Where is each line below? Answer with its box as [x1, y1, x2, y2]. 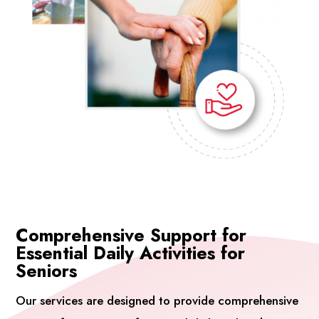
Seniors [16, 257, 78, 283]
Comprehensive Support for [16, 221, 247, 248]
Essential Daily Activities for [16, 239, 246, 266]
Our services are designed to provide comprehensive [16, 291, 299, 309]
